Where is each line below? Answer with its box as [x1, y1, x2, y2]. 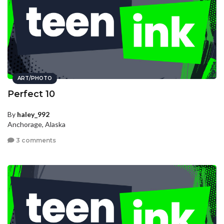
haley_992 [17, 110, 49, 119]
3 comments [14, 136, 56, 144]
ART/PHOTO [17, 75, 52, 82]
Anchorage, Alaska [7, 120, 65, 129]
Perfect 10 [7, 88, 55, 100]
